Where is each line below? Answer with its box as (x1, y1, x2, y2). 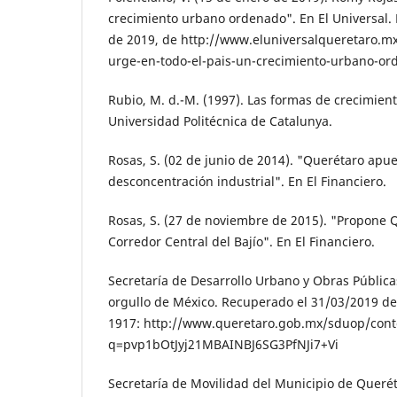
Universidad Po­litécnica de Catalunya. (108, 112, 332, 129)
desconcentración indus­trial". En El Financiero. (108, 172, 386, 190)
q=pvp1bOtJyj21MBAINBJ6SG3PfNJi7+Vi (108, 335, 339, 353)
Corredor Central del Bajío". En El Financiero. (108, 232, 375, 250)
